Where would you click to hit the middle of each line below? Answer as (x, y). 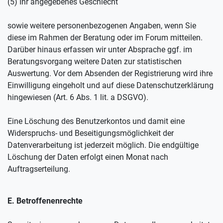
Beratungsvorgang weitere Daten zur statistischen (95, 61)
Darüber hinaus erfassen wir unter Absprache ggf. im (100, 50)
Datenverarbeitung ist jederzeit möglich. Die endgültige (103, 145)
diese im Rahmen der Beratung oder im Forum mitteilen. (105, 38)
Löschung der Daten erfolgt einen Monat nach (88, 157)
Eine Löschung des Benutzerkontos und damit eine (96, 121)
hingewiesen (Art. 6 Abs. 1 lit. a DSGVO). (78, 97)
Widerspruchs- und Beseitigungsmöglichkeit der (91, 133)
